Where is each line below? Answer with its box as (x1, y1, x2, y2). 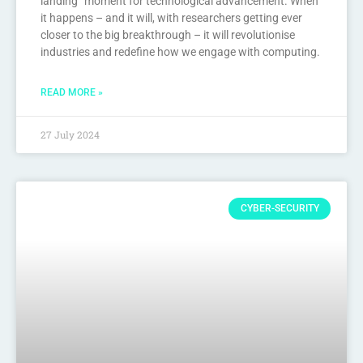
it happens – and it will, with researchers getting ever (41, 11, 302, 25)
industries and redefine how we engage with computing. (41, 45, 320, 59)
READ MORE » (41, 87, 103, 99)
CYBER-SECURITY (240, 203, 319, 215)
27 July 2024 (41, 128, 100, 142)
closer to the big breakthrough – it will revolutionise (41, 28, 295, 42)
